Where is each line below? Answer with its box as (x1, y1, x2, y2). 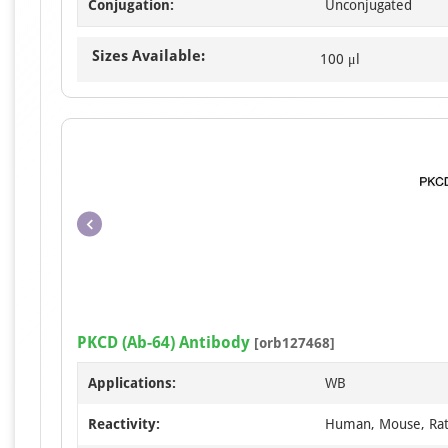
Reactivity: (88, 416, 160, 432)
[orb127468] (250, 335, 335, 351)
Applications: (88, 375, 176, 391)
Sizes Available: (92, 47, 205, 65)
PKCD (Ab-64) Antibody (77, 333, 250, 352)
